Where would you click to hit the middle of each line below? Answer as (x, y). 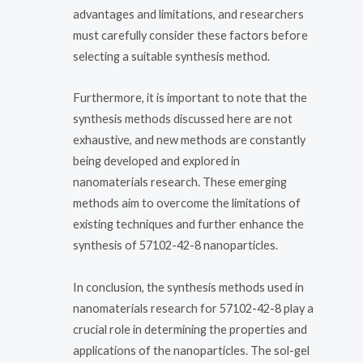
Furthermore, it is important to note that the (190, 98)
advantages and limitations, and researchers (188, 14)
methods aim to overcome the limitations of (187, 203)
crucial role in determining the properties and (190, 330)
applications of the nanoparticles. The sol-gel (191, 351)
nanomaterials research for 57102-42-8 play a (193, 309)
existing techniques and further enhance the (188, 224)
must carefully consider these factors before (190, 35)
